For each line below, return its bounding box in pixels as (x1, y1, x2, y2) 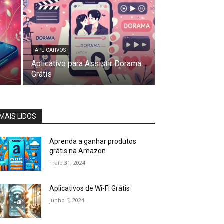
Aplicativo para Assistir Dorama (31, 59, 141, 68)
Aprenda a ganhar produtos (49, 137, 137, 145)
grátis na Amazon (49, 147, 106, 155)
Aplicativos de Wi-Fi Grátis (49, 184, 130, 193)
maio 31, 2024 (49, 159, 86, 166)
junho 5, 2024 (49, 196, 85, 204)
